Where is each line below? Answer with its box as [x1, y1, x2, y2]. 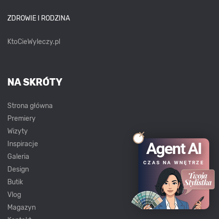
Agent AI [146, 139, 201, 158]
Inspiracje [7, 139, 38, 148]
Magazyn [7, 203, 36, 212]
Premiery [7, 114, 36, 123]
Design [7, 165, 29, 174]
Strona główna [7, 101, 53, 110]
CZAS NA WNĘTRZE [143, 160, 205, 165]
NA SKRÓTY [7, 76, 63, 88]
